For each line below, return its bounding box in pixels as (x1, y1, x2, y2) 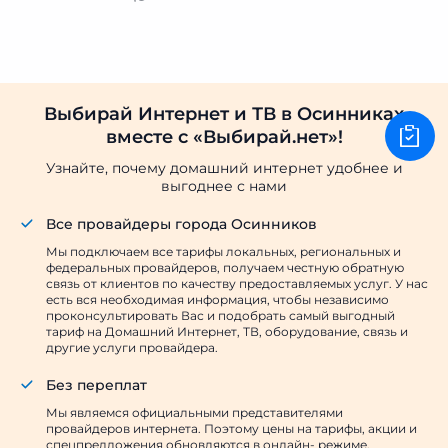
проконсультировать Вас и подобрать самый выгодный (46, 308, 395, 323)
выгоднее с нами (161, 177, 287, 195)
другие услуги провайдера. (46, 340, 218, 355)
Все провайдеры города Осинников (46, 215, 317, 233)
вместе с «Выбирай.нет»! (105, 126, 343, 148)
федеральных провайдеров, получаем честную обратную (46, 260, 404, 275)
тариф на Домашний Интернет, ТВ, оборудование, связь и (46, 324, 408, 339)
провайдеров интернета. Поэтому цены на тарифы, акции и (46, 421, 417, 436)
